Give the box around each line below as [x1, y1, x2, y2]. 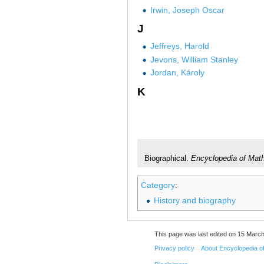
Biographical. [144, 154, 191, 163]
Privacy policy [154, 245, 194, 252]
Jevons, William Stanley [150, 54, 238, 64]
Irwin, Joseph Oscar [150, 5, 225, 15]
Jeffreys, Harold [150, 41, 209, 51]
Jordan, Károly [150, 68, 204, 78]
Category [141, 180, 175, 190]
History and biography [153, 195, 236, 205]
